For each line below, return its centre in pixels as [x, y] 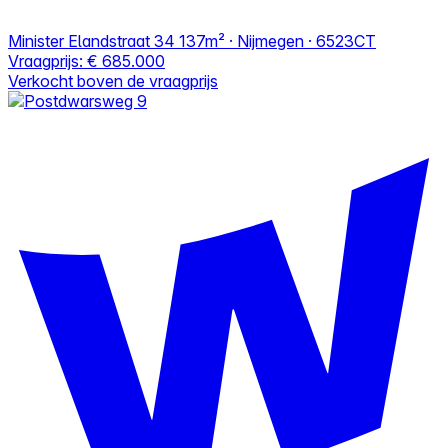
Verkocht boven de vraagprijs [113, 80]
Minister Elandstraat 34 [91, 40]
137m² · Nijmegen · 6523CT [277, 40]
